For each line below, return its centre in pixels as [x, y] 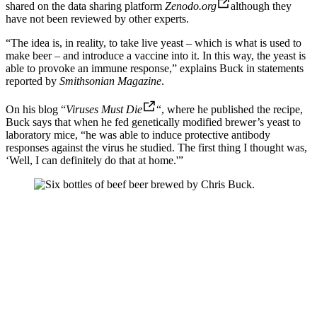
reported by [33, 81]
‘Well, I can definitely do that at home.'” [94, 161]
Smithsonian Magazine [110, 81]
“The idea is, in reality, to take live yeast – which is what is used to [154, 43]
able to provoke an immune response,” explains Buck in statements [155, 69]
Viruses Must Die [104, 110]
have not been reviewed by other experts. [97, 19]
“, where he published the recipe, [230, 110]
